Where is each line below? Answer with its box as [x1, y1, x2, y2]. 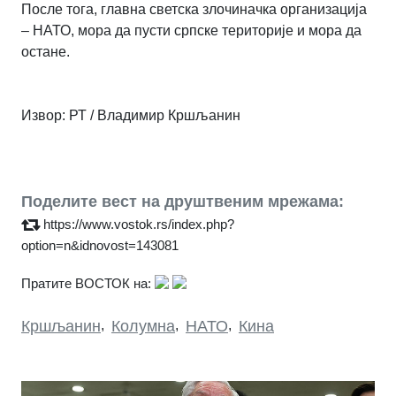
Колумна [111, 316, 175, 335]
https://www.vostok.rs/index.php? [43, 216, 234, 232]
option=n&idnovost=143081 [21, 237, 179, 253]
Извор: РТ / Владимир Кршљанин [21, 107, 240, 123]
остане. [21, 43, 70, 59]
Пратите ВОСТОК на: [21, 275, 151, 291]
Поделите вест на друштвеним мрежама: [21, 192, 344, 210]
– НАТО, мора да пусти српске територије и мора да [21, 22, 362, 38]
